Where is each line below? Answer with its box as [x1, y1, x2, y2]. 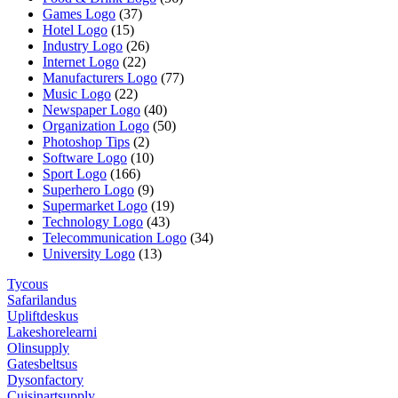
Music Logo [43, 85, 111, 101]
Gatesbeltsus [7, 355, 77, 371]
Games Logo [43, 5, 115, 21]
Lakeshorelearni [7, 323, 97, 339]
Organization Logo [43, 117, 149, 133]
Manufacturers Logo [43, 69, 157, 85]
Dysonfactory [7, 371, 84, 387]
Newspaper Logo [43, 101, 140, 117]
